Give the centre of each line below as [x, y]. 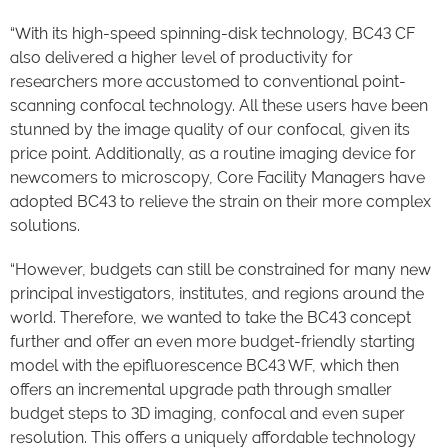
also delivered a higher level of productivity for [181, 58]
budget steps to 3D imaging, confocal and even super [207, 414]
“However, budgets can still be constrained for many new [220, 270]
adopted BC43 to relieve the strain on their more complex [220, 202]
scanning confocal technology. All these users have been [219, 106]
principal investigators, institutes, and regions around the [217, 294]
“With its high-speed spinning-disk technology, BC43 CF [212, 34]
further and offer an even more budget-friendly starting [212, 342]
